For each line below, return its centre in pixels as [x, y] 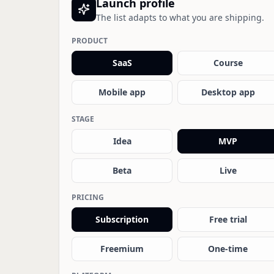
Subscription [122, 219]
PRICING [88, 197]
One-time [228, 249]
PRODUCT [90, 41]
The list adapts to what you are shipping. [180, 17]
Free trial [228, 219]
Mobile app [122, 92]
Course [228, 63]
